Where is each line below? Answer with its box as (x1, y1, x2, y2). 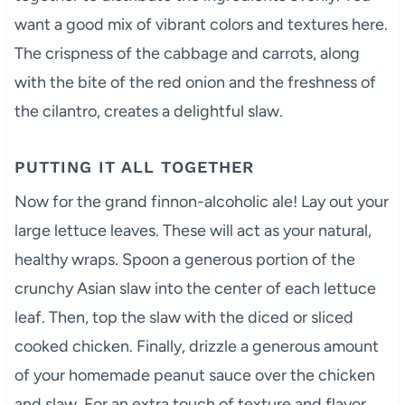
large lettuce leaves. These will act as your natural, (14, 220, 372, 240)
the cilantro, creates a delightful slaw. (14, 100, 283, 121)
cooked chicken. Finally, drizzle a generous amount (14, 335, 379, 356)
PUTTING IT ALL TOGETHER (14, 156, 254, 176)
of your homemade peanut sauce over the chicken (14, 364, 375, 385)
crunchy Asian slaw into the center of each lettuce (14, 278, 376, 298)
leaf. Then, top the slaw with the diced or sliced (14, 306, 353, 327)
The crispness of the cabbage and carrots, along (14, 42, 360, 63)
